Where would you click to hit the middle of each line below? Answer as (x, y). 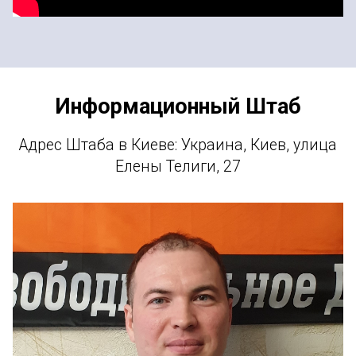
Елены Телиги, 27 (178, 167)
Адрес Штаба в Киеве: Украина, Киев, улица (178, 145)
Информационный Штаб (178, 107)
